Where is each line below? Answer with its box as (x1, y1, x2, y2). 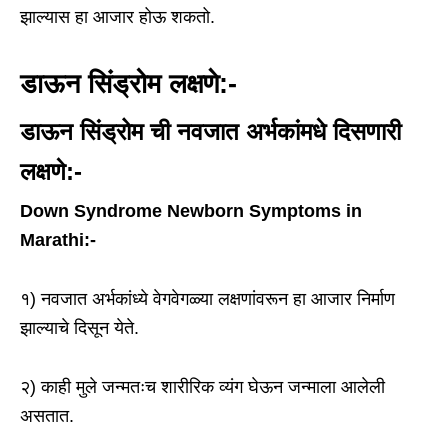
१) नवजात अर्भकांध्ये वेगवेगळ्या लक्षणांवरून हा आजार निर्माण (20, 289, 395, 310)
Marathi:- (20, 230, 96, 251)
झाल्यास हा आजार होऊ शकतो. (20, 7, 215, 28)
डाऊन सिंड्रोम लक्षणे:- (20, 69, 237, 100)
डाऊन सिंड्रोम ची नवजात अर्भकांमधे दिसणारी (20, 118, 401, 146)
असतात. (20, 406, 74, 427)
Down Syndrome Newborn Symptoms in (20, 201, 362, 222)
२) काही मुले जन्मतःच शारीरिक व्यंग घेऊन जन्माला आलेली (20, 377, 385, 398)
